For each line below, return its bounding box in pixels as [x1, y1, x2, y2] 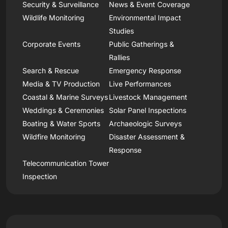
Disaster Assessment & [109, 132, 185, 141]
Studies [109, 26, 134, 35]
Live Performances [109, 79, 171, 88]
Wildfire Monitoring [22, 132, 85, 141]
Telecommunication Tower [22, 158, 109, 167]
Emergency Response [109, 66, 181, 75]
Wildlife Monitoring [22, 13, 84, 22]
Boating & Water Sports [22, 119, 100, 128]
